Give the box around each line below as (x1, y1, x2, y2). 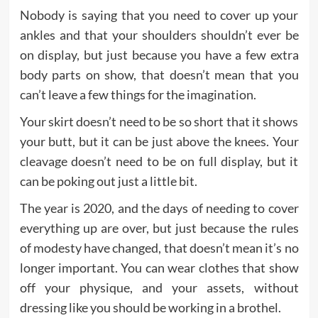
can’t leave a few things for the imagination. (19, 87, 256, 103)
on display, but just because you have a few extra (19, 47, 299, 63)
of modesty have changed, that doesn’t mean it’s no (19, 240, 299, 256)
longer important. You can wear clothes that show (19, 260, 299, 276)
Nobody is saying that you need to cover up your (19, 7, 299, 23)
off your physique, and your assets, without (19, 280, 299, 296)
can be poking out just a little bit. (19, 173, 197, 190)
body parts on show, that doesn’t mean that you (19, 67, 299, 83)
